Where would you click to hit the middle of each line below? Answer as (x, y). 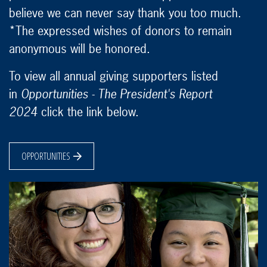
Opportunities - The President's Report (117, 94)
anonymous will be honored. (80, 49)
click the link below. (90, 112)
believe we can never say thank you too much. (125, 13)
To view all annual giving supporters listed (114, 76)
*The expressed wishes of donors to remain (120, 31)
